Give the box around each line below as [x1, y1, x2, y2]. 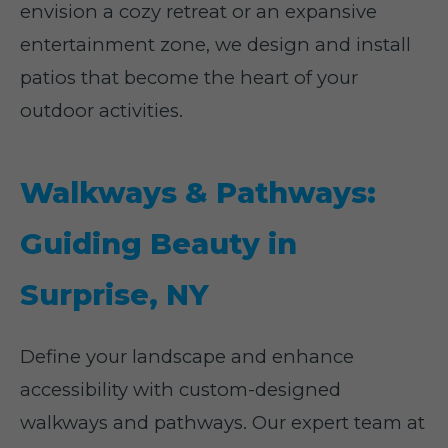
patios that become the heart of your [20, 66, 358, 89]
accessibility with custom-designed [20, 378, 341, 401]
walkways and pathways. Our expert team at [20, 411, 425, 434]
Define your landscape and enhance [20, 345, 354, 368]
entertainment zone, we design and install [20, 33, 411, 56]
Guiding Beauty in [20, 226, 297, 261]
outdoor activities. [20, 99, 183, 122]
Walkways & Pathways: [20, 175, 376, 210]
